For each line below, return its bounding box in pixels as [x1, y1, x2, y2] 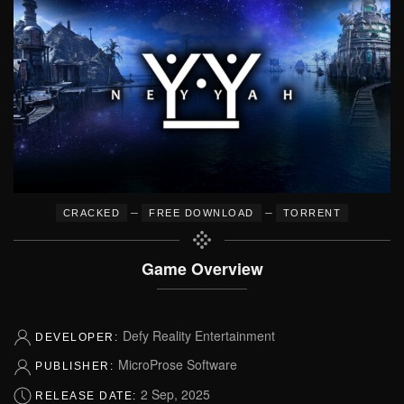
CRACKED [62, 207, 121, 218]
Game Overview [141, 257, 263, 280]
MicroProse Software [117, 355, 237, 374]
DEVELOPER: [35, 331, 123, 344]
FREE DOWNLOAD [149, 207, 254, 218]
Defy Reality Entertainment [122, 326, 275, 344]
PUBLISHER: [35, 360, 118, 373]
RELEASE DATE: [35, 389, 141, 402]
